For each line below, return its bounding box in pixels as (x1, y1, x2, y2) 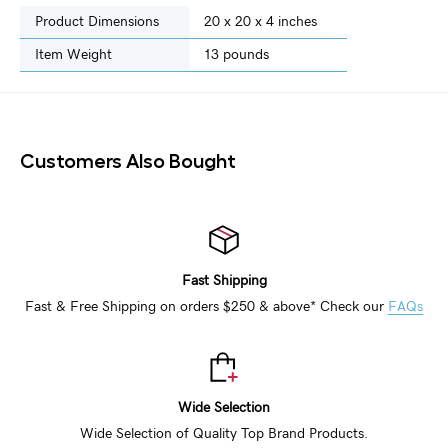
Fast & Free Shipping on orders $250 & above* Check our (25, 299, 388, 314)
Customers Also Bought (20, 146, 236, 171)
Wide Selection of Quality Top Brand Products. (80, 426, 368, 441)
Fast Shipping (181, 273, 267, 288)
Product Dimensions (35, 14, 159, 29)
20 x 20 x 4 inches (204, 14, 317, 29)
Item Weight (35, 47, 112, 62)
